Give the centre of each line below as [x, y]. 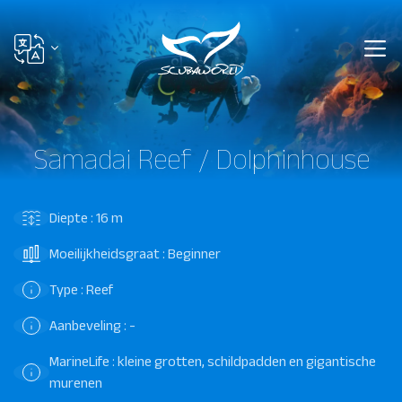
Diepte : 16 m [86, 217]
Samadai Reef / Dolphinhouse [201, 158]
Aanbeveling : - [92, 325]
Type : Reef [81, 289]
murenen [76, 382]
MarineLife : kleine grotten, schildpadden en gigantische [213, 361]
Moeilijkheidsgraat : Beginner [135, 253]
